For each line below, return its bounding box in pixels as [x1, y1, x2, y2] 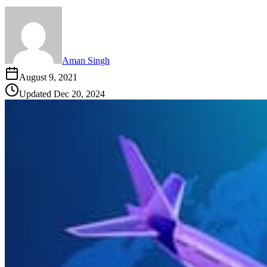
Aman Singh [62, 55, 110, 66]
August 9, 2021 [19, 72, 77, 83]
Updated [19, 89, 54, 100]
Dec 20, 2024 [54, 89, 105, 100]
